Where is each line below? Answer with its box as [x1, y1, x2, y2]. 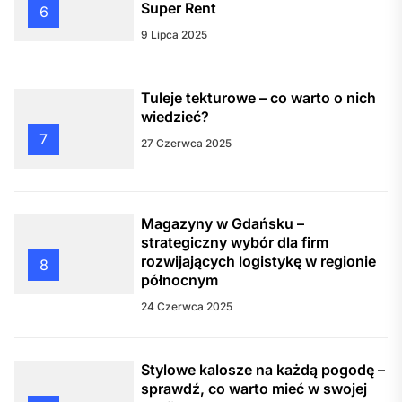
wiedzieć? [141, 108, 210, 127]
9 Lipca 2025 [141, 28, 208, 42]
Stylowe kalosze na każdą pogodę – [141, 361, 386, 380]
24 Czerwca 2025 [141, 300, 233, 314]
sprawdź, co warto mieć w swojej [141, 380, 368, 398]
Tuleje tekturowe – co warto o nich [141, 89, 377, 108]
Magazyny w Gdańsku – [141, 214, 305, 233]
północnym [141, 271, 219, 290]
